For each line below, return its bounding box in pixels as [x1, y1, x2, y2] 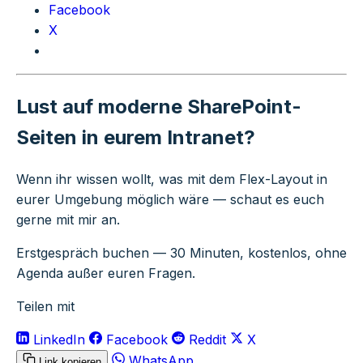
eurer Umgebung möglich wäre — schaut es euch [16, 190, 324, 207]
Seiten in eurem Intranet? [16, 125, 255, 149]
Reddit [185, 331, 230, 348]
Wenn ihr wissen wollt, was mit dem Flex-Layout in [16, 170, 327, 187]
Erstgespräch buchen [16, 244, 149, 261]
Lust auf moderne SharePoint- [16, 94, 301, 118]
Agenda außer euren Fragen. [16, 264, 195, 281]
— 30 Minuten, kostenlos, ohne [149, 244, 347, 261]
